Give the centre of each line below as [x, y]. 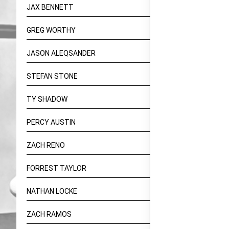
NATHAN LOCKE [52, 191]
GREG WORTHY [51, 30]
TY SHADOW [47, 99]
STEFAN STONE [52, 76]
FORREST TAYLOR [56, 168]
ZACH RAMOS [49, 214]
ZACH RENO [46, 145]
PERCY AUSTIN [51, 122]
